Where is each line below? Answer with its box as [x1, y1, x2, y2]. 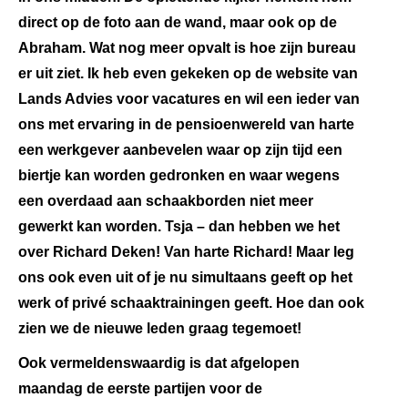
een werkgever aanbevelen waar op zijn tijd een [18, 142, 342, 158]
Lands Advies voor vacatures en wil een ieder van [18, 91, 360, 107]
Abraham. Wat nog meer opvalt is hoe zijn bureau [18, 40, 356, 56]
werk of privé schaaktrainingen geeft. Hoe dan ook [18, 295, 364, 311]
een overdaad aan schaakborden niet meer [18, 193, 313, 209]
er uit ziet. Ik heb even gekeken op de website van [18, 66, 358, 81]
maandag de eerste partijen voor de [18, 381, 262, 396]
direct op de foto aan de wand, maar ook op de [18, 15, 337, 30]
